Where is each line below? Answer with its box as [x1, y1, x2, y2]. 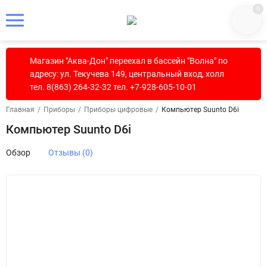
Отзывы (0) [48, 148, 93, 157]
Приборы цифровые [84, 105, 153, 114]
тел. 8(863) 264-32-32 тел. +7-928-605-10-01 [30, 82, 197, 92]
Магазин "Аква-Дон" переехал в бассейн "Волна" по [30, 56, 228, 66]
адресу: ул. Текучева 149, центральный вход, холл [30, 69, 224, 79]
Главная [6, 105, 35, 114]
